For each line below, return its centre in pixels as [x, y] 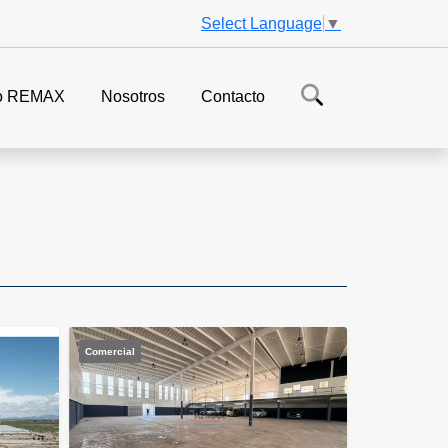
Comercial [110, 352]
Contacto [233, 97]
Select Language [261, 23]
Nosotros [133, 97]
